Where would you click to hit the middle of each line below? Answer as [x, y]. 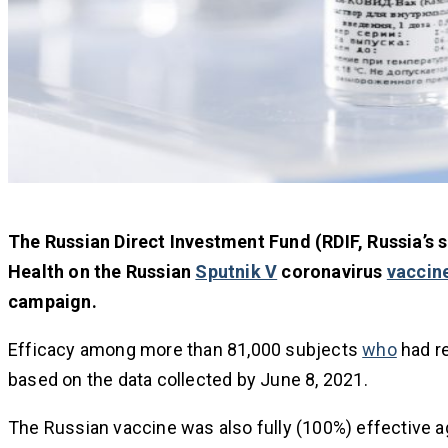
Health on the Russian [102, 272]
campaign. [52, 302]
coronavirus [332, 272]
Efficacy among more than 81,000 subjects [185, 350]
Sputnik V [236, 272]
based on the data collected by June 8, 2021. [188, 380]
